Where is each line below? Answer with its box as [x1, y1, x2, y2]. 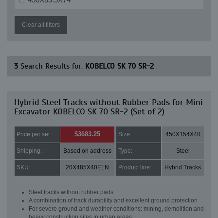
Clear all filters [22, 21, 60, 28]
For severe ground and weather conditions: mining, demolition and [29, 205, 204, 212]
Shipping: [17, 147, 42, 154]
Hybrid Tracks [164, 164, 201, 171]
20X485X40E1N [66, 164, 109, 171]
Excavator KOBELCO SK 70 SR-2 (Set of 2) [14, 106, 164, 117]
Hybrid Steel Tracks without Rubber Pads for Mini [14, 97, 203, 108]
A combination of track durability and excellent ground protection [29, 197, 198, 204]
